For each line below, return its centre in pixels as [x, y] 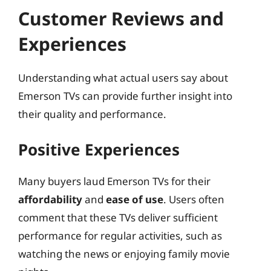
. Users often [194, 199]
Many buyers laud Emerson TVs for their [114, 181]
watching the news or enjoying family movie [124, 254]
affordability [50, 199]
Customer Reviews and [121, 18]
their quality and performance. [92, 114]
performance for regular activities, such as [120, 236]
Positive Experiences [99, 149]
